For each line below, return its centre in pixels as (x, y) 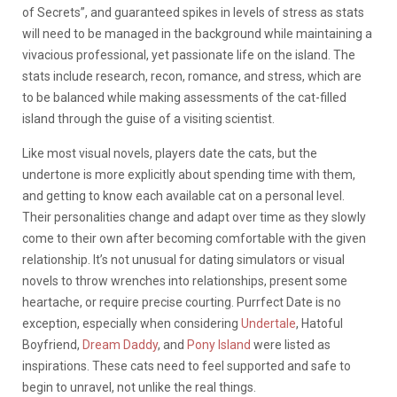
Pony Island (219, 344)
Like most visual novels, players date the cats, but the (170, 153)
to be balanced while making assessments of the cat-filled (184, 97)
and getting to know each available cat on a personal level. (183, 195)
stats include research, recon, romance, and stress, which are (192, 76)
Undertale (269, 323)
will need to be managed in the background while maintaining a (197, 33)
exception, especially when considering (132, 323)
